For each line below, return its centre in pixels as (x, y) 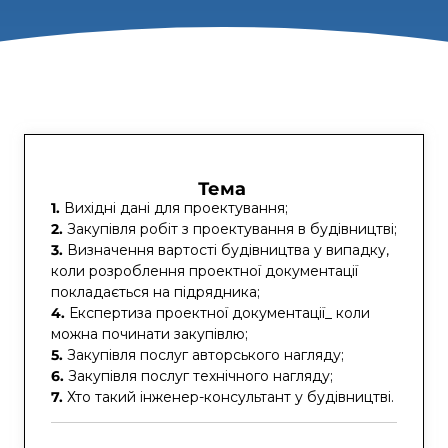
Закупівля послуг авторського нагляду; (205, 354)
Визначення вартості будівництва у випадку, (228, 249)
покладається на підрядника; (155, 291)
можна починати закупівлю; (149, 333)
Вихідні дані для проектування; (176, 207)
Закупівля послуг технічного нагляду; (200, 375)
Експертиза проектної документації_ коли (219, 312)
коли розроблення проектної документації (204, 270)
